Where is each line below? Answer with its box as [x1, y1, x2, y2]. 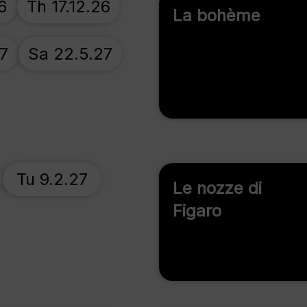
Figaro [173, 201, 221, 221]
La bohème [173, 5, 260, 25]
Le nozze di [173, 178, 262, 198]
